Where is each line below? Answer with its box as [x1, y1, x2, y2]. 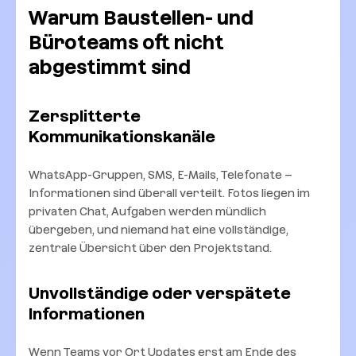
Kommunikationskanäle [29, 126, 215, 146]
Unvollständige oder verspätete [29, 283, 291, 303]
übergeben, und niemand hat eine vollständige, [29, 222, 288, 236]
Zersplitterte [29, 106, 141, 126]
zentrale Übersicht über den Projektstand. [29, 241, 272, 254]
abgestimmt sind [29, 56, 191, 79]
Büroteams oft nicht [29, 31, 224, 54]
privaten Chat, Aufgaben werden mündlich [29, 204, 266, 218]
